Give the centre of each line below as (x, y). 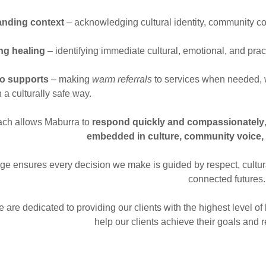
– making (70, 79)
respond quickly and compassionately (178, 122)
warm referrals (122, 79)
